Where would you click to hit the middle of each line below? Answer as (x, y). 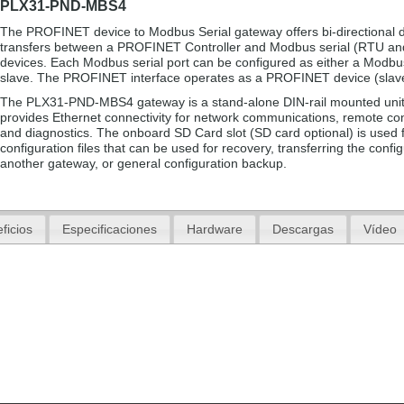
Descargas (303, 229)
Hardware (214, 229)
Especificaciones (110, 229)
